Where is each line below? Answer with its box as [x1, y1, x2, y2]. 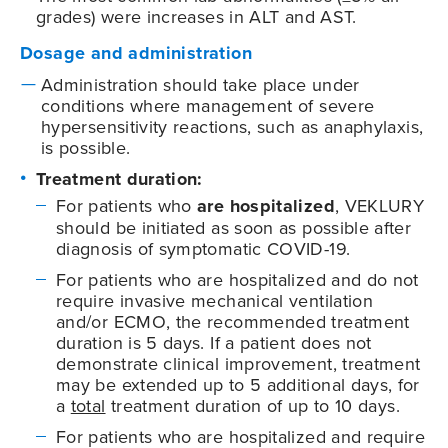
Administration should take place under [41, 71, 360, 97]
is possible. [41, 134, 131, 160]
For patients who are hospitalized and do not [56, 266, 419, 292]
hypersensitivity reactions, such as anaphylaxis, [41, 113, 424, 139]
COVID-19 [267, 235, 346, 261]
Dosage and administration [20, 39, 252, 66]
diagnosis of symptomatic [56, 235, 267, 261]
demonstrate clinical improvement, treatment [56, 350, 421, 376]
